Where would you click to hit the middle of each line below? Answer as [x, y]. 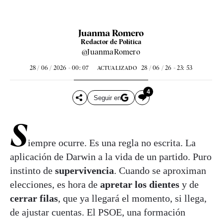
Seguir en [107, 98]
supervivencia [84, 171]
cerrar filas [34, 198]
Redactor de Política [111, 42]
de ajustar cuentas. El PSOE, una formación [98, 212]
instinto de [32, 171]
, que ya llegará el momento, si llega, [132, 198]
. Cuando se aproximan [160, 171]
